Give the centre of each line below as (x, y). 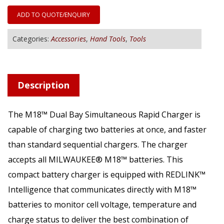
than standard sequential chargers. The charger (98, 145)
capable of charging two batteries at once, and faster (107, 130)
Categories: (32, 39)
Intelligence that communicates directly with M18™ (102, 190)
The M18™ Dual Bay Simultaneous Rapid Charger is (104, 115)
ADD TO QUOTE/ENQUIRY (54, 15)
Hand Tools (108, 39)
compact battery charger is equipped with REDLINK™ (107, 175)
